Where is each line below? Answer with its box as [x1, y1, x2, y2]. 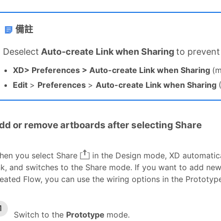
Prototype [66, 209, 107, 220]
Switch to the [14, 209, 66, 220]
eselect [9, 46, 39, 57]
